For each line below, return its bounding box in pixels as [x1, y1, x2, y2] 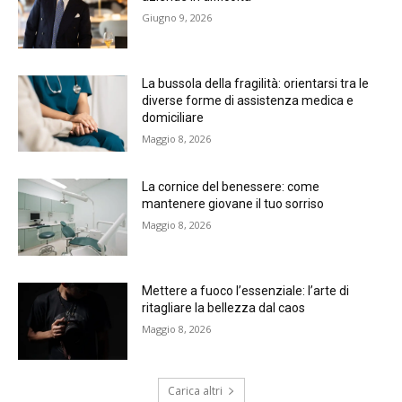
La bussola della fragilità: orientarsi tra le [142, 75, 370, 91]
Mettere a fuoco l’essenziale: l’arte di [142, 284, 350, 299]
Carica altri [167, 382, 223, 398]
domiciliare [142, 109, 205, 125]
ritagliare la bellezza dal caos [142, 301, 306, 316]
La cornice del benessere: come [142, 179, 320, 195]
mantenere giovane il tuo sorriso [142, 197, 325, 212]
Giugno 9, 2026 [142, 11, 213, 25]
